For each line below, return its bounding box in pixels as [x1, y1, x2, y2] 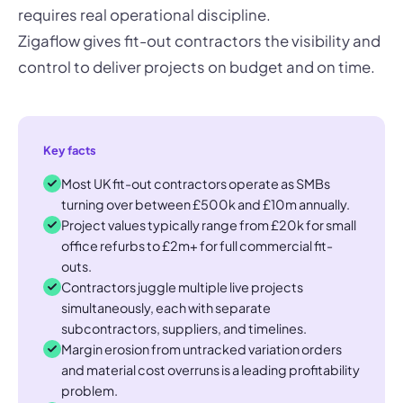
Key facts [43, 142, 96, 157]
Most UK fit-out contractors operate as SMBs [61, 175, 330, 192]
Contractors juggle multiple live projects [61, 278, 303, 295]
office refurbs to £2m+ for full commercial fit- [61, 237, 333, 254]
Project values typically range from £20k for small [61, 216, 356, 233]
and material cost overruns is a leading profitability [61, 361, 360, 378]
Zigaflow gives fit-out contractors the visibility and [18, 31, 381, 50]
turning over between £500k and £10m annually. [61, 195, 350, 212]
